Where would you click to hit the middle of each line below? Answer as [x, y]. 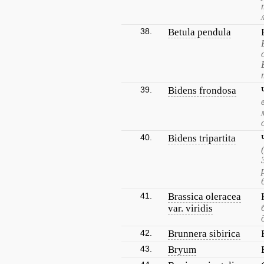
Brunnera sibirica [204, 234]
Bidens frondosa [202, 90]
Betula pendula [199, 32]
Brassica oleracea [204, 197]
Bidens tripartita [202, 138]
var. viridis [190, 208]
